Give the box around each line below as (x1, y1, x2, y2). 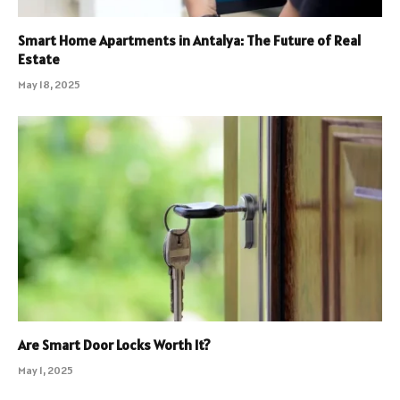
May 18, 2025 (18, 78, 80, 92)
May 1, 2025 (18, 362, 73, 377)
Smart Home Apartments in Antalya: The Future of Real (18, 31, 361, 50)
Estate (18, 50, 60, 69)
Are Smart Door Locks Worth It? (18, 335, 211, 354)
